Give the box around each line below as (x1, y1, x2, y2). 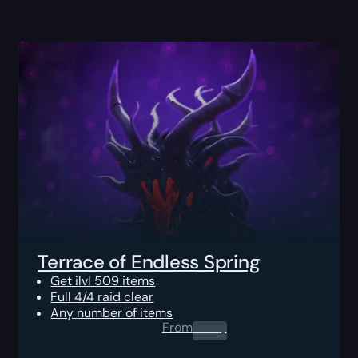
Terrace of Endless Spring (38, 249, 261, 274)
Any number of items (50, 304, 173, 321)
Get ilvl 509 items (50, 272, 156, 289)
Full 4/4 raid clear (50, 288, 154, 305)
